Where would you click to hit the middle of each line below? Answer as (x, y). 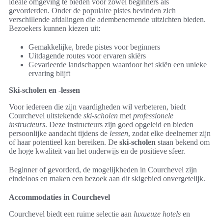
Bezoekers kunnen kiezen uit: (55, 28)
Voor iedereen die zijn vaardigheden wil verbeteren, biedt (97, 107)
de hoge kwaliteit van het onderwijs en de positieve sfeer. (97, 151)
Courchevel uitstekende (46, 116)
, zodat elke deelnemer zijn (169, 133)
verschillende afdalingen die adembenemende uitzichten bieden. (107, 19)
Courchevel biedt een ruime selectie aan (71, 214)
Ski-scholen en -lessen (44, 90)
